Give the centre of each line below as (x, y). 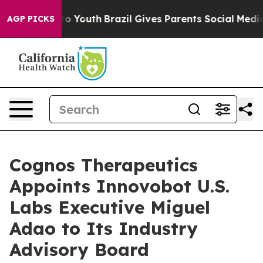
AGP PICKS (31, 19)
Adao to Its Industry (104, 228)
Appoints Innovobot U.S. (119, 186)
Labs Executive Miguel (110, 207)
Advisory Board (79, 249)
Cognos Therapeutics (104, 165)
